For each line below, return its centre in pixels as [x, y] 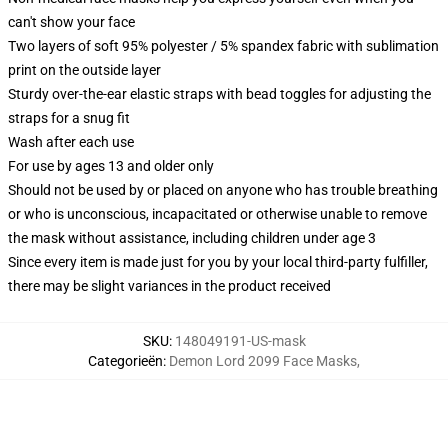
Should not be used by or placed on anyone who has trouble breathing [223, 190]
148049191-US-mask [240, 341]
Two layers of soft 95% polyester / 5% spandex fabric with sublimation [223, 46]
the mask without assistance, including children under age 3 [192, 238]
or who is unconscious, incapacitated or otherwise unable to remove [217, 214]
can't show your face [71, 22]
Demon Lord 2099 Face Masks [263, 361]
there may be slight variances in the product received [169, 286]
